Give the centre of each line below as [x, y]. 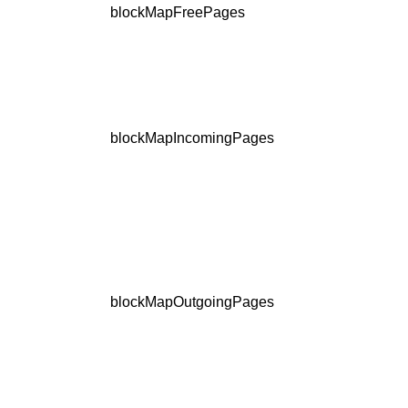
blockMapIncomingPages [192, 138]
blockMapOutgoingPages [192, 302]
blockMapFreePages [178, 13]
